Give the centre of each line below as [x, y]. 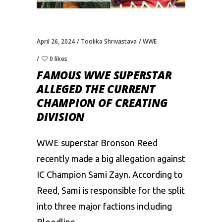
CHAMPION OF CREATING [102, 102]
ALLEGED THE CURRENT [96, 88]
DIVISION [61, 116]
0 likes [58, 58]
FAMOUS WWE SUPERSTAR [104, 75]
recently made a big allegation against [111, 158]
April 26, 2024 [56, 41]
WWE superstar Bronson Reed [97, 142]
